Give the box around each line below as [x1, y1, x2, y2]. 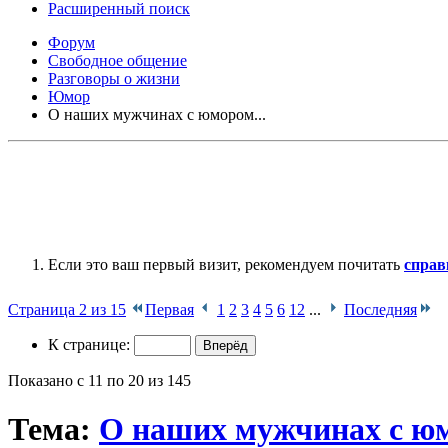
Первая [145, 300, 194, 318]
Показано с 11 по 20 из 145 [8, 371, 191, 389]
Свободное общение [48, 51, 187, 69]
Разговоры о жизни [48, 69, 180, 87]
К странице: [48, 335, 134, 353]
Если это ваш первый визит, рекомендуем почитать [48, 255, 404, 273]
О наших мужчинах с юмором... [48, 105, 266, 123]
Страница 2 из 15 [8, 300, 126, 318]
